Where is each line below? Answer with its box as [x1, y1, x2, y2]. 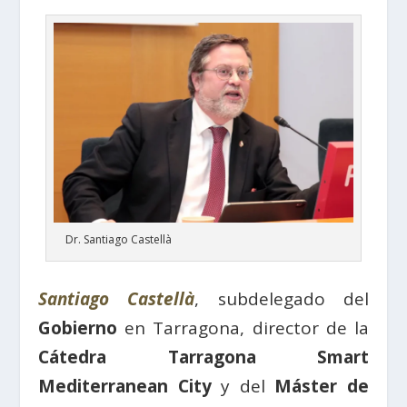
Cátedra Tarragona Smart [38, 345, 369, 370]
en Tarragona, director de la [117, 316, 369, 341]
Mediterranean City [38, 374, 212, 399]
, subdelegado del [194, 287, 369, 312]
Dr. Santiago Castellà [65, 232, 172, 248]
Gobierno [38, 316, 118, 341]
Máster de [274, 374, 369, 399]
